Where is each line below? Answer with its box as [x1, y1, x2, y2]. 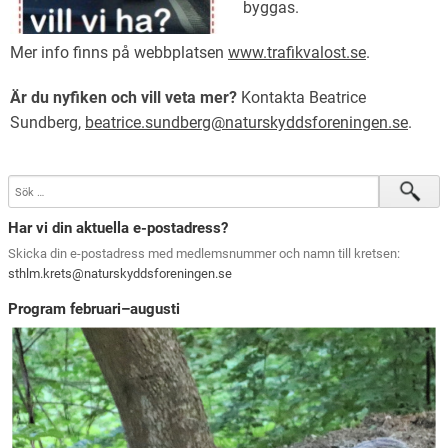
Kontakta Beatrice [237, 88, 366, 107]
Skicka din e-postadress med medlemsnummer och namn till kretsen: [8, 246, 401, 262]
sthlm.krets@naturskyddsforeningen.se [8, 266, 233, 282]
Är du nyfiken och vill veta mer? [10, 88, 237, 107]
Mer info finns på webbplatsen [10, 43, 228, 62]
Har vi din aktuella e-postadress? [8, 219, 229, 237]
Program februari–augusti [8, 299, 181, 318]
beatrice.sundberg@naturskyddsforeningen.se [85, 113, 408, 132]
